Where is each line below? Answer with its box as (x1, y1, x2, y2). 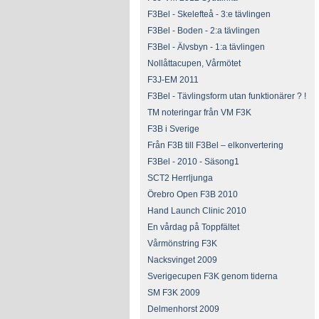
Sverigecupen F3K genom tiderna (147, 271, 278, 281)
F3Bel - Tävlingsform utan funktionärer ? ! (147, 91, 306, 101)
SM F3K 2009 (147, 288, 200, 298)
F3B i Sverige (147, 124, 199, 134)
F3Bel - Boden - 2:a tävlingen (147, 26, 260, 36)
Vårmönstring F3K (147, 239, 217, 249)
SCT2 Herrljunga (147, 173, 213, 183)
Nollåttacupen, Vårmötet (147, 58, 241, 68)
